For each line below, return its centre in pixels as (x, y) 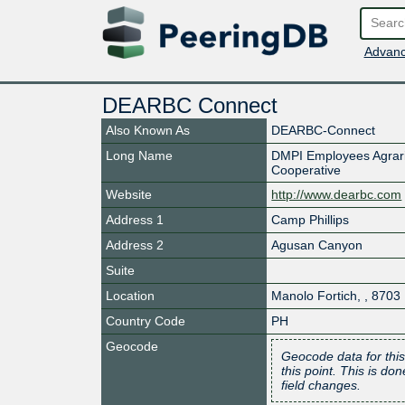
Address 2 (135, 245)
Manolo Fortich (315, 295)
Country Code (146, 320)
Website (129, 194)
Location (130, 295)
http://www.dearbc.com (337, 194)
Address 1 (135, 219)
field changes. (321, 385)
